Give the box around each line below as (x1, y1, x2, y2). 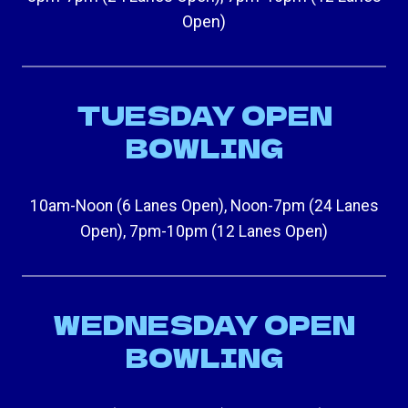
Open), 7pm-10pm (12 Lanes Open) (80, 221, 328, 240)
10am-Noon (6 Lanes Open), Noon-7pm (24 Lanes (29, 196, 379, 215)
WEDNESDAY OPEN (53, 305, 355, 342)
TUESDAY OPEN (76, 96, 332, 133)
